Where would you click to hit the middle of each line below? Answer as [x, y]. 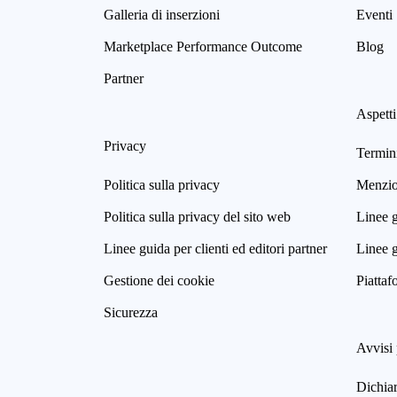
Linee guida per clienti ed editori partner [215, 249]
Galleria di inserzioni [162, 15]
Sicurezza [131, 313]
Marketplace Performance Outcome [203, 47]
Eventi [374, 15]
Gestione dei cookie [159, 281]
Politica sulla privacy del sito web [197, 217]
